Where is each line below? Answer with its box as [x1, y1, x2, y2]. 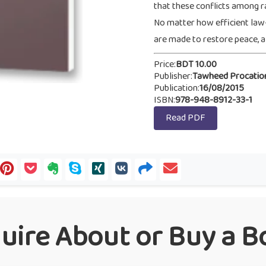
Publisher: [154, 68, 192, 84]
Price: [154, 56, 176, 72]
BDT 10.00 [176, 56, 217, 72]
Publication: [154, 80, 199, 96]
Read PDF [166, 110, 205, 126]
